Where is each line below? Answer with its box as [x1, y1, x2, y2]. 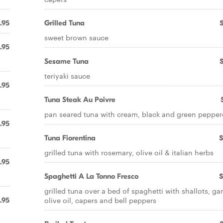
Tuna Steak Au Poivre [44, 95, 115, 104]
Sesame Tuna [44, 57, 89, 66]
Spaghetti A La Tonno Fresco [44, 172, 138, 181]
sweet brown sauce [44, 32, 109, 42]
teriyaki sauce [44, 71, 90, 81]
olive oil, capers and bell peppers [44, 195, 156, 205]
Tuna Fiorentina [44, 133, 96, 142]
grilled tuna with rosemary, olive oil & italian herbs [44, 147, 214, 157]
